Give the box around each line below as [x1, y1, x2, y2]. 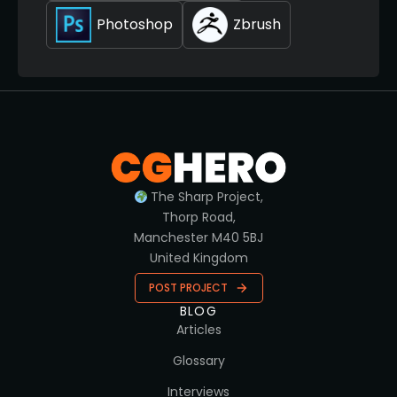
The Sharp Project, [147, 188, 264, 206]
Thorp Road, [161, 208, 236, 227]
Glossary [172, 352, 225, 370]
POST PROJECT [148, 280, 228, 296]
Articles [175, 321, 222, 339]
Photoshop [97, 14, 173, 35]
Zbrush [233, 14, 281, 35]
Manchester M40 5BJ [134, 229, 263, 247]
